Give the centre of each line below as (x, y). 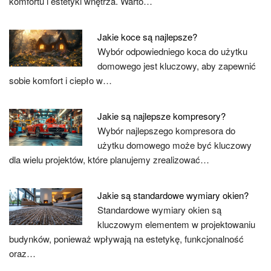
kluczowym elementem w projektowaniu (177, 224)
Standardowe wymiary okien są (160, 210)
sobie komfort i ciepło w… (60, 80)
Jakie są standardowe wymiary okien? (173, 195)
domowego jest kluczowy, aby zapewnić (177, 66)
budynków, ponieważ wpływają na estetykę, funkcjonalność (126, 239)
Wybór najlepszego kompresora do (167, 130)
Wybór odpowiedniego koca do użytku (173, 51)
